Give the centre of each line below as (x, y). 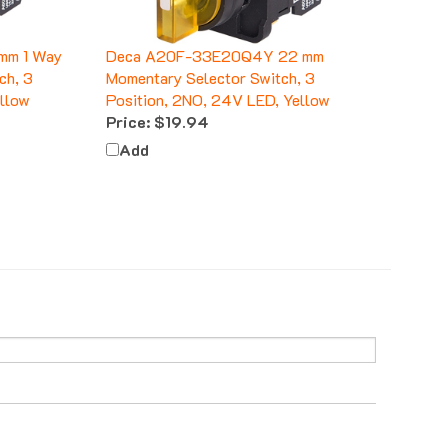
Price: (128, 104)
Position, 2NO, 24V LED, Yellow (218, 82)
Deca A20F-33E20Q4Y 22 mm (215, 38)
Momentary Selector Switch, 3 (210, 60)
